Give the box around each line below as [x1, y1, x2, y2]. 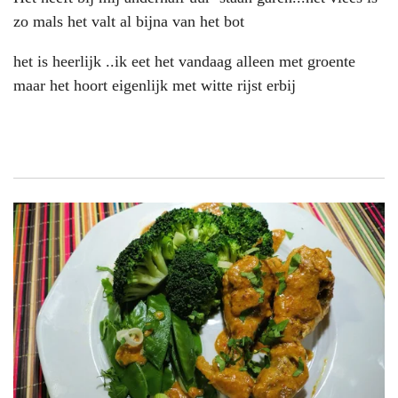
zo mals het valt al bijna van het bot [13, 12, 244, 30]
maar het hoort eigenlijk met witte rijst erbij [13, 76, 296, 94]
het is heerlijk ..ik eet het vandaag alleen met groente [13, 52, 355, 70]
